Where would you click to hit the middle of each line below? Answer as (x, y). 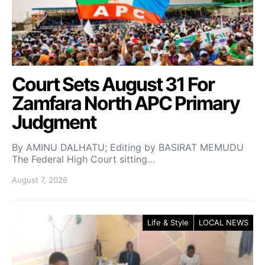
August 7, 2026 (40, 180)
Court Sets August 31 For (113, 84)
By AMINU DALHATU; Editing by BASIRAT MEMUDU (129, 147)
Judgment (54, 122)
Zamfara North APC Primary (126, 103)
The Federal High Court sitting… (83, 159)
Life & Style (168, 222)
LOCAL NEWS (224, 222)
